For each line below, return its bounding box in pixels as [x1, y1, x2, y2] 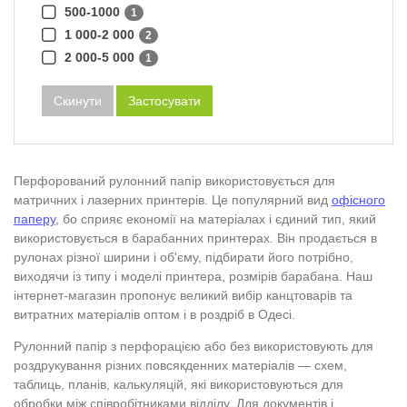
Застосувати [128, 93, 201, 108]
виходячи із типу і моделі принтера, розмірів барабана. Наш [14, 268, 372, 283]
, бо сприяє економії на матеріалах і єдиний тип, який [55, 211, 376, 226]
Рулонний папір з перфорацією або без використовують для [14, 338, 373, 353]
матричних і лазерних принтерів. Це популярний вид [14, 192, 332, 207]
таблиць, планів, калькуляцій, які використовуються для [14, 376, 343, 392]
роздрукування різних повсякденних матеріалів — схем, [14, 357, 347, 372]
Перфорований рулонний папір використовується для [14, 173, 335, 188]
